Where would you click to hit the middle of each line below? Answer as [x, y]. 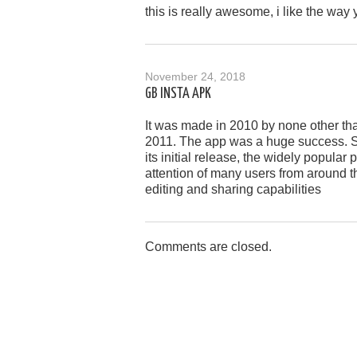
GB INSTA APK [178, 94]
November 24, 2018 [195, 76]
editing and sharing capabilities [233, 189]
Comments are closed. [208, 246]
